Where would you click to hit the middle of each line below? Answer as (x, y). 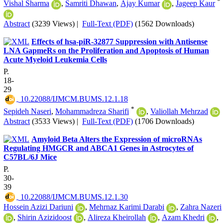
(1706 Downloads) (165, 121)
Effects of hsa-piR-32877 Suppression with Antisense (119, 41)
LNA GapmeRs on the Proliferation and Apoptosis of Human (106, 50)
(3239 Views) (53, 23)
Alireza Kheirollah (117, 217)
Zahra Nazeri (201, 207)
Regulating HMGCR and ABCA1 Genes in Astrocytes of (99, 148)
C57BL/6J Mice (30, 157)
